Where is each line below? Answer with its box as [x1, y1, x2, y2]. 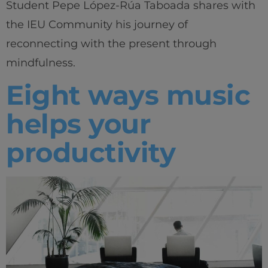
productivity [6, 136, 175, 169]
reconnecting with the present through [6, 37, 217, 51]
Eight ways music [6, 78, 250, 112]
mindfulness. [6, 56, 75, 70]
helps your [6, 107, 150, 141]
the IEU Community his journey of [6, 18, 188, 32]
